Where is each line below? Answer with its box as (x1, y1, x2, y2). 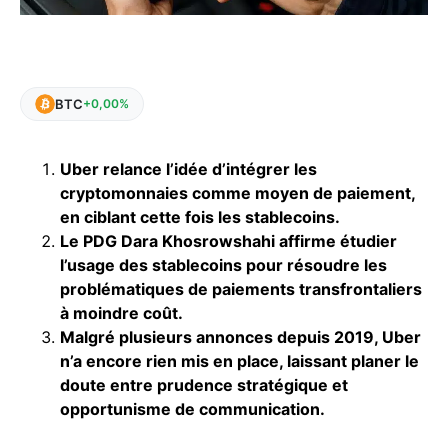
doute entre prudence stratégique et (60, 375, 348, 395)
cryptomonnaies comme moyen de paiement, (60, 183, 415, 203)
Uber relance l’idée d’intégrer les (60, 159, 317, 179)
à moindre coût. (60, 303, 183, 323)
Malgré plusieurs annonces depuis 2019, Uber (60, 327, 421, 347)
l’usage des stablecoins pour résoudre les (60, 255, 387, 275)
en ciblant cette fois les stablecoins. (60, 207, 340, 227)
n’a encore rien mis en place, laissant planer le (60, 351, 419, 371)
